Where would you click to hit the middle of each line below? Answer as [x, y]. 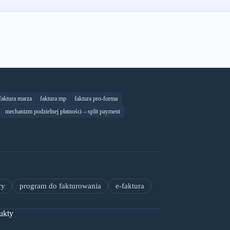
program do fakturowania [60, 186]
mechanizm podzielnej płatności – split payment [63, 112]
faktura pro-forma [96, 99]
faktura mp [53, 99]
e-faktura [130, 186]
